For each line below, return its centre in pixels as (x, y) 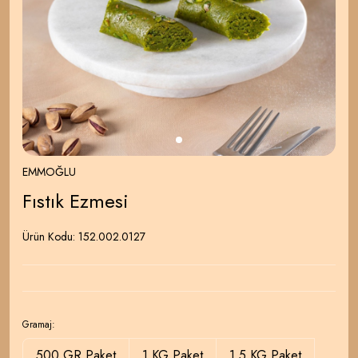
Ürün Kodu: (50, 237)
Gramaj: (39, 325)
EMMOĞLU (49, 172)
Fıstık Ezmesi (76, 201)
